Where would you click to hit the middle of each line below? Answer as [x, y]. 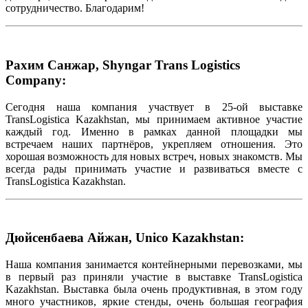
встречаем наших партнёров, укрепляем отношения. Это [154, 144]
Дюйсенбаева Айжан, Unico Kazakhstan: [125, 238]
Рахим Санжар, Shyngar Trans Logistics [123, 65]
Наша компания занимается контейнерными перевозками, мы [154, 265]
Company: [36, 80]
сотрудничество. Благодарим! [75, 8]
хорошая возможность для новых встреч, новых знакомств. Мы [154, 156]
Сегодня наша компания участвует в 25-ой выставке [154, 107]
